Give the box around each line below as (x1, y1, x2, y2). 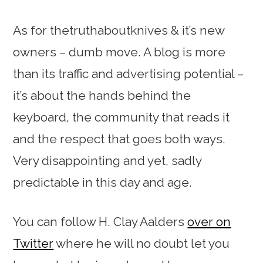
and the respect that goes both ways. (13, 131, 226, 146)
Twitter (13, 235, 54, 251)
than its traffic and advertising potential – (13, 66, 244, 81)
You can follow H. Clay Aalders (13, 214, 188, 229)
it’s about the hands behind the (13, 87, 191, 103)
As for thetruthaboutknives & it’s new (13, 22, 225, 38)
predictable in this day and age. (13, 174, 193, 190)
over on (187, 214, 231, 229)
